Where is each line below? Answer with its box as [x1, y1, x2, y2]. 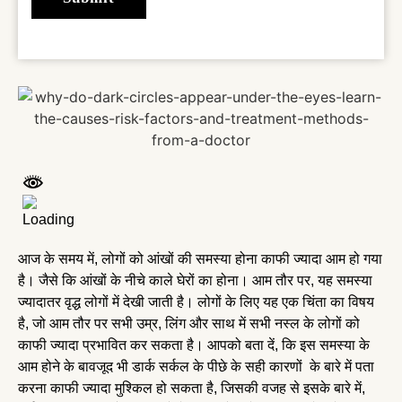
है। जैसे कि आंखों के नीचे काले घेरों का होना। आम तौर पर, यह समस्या [18, 272, 372, 288]
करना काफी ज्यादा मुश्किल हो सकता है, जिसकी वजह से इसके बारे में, [18, 380, 365, 396]
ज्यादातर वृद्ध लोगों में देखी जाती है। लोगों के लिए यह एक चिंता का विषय [18, 293, 374, 310]
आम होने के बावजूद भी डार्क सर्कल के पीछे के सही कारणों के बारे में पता [18, 358, 374, 374]
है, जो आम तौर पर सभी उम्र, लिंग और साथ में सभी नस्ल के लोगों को [18, 315, 360, 331]
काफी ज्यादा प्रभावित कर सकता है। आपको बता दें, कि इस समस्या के [18, 336, 370, 353]
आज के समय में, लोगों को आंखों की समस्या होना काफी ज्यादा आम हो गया [18, 250, 382, 267]
